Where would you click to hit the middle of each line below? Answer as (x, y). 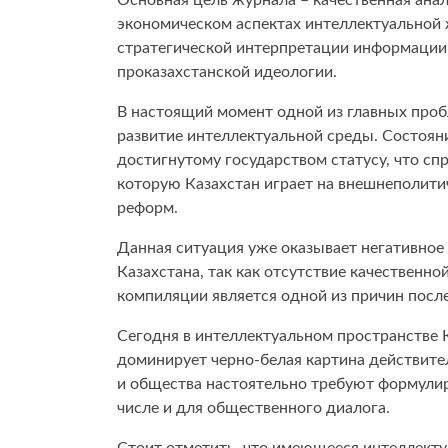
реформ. (147, 208)
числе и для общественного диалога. (253, 408)
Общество (216, 37)
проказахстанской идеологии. (227, 72)
